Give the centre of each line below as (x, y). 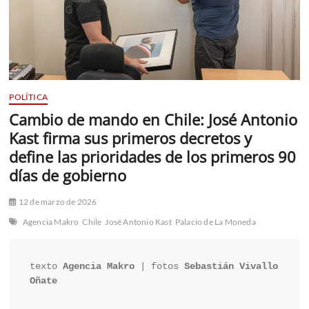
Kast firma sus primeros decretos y (131, 138)
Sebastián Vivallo (231, 267)
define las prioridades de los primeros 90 (153, 157)
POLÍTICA (29, 97)
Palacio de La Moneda (215, 222)
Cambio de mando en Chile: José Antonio (153, 120)
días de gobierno (68, 176)
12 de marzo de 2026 (57, 202)
